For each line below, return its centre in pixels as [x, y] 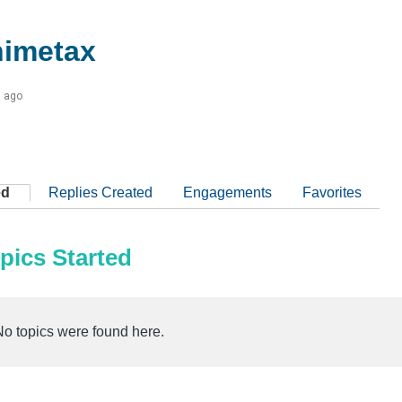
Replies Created [100, 192]
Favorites [332, 192]
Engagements [227, 192]
